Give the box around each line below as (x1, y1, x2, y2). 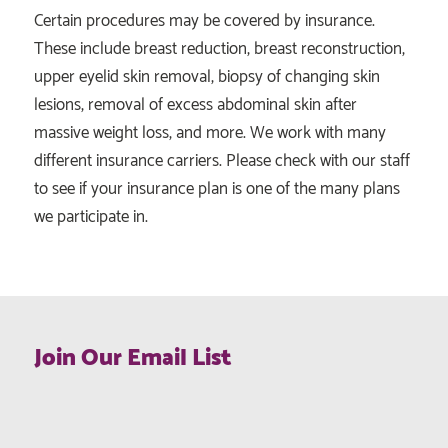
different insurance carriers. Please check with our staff (33, 147, 410, 176)
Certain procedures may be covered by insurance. (33, 7, 375, 36)
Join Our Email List (33, 339, 231, 377)
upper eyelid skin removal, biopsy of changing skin (33, 63, 380, 92)
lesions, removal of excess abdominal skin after (33, 91, 357, 120)
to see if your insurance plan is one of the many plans (33, 175, 400, 204)
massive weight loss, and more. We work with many (33, 119, 386, 148)
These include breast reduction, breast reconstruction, (33, 35, 405, 64)
